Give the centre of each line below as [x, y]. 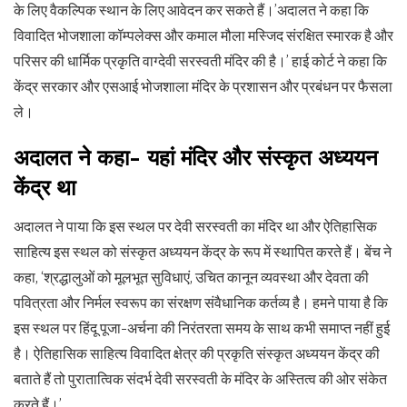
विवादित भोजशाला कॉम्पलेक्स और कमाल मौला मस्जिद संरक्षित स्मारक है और [203, 36]
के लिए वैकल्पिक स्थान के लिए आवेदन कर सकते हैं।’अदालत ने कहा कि [191, 10]
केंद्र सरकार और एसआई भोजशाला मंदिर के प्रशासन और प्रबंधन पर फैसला [203, 87]
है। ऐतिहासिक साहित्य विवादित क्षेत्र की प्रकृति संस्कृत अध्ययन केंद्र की [197, 354]
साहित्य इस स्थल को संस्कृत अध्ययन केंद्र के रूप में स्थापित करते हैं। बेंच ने [203, 252]
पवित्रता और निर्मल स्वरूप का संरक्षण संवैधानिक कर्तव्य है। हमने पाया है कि [201, 303]
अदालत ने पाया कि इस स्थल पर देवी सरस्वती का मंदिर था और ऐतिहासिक [195, 227]
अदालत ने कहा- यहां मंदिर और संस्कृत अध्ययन [196, 158]
